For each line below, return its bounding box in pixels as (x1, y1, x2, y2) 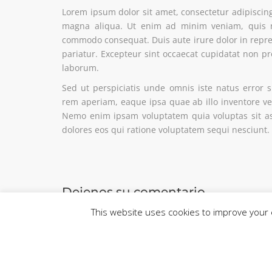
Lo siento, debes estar (62, 212, 154, 224)
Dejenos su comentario (62, 185, 205, 200)
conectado (154, 212, 195, 224)
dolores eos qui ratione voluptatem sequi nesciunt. (62, 123, 270, 135)
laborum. (62, 61, 99, 73)
